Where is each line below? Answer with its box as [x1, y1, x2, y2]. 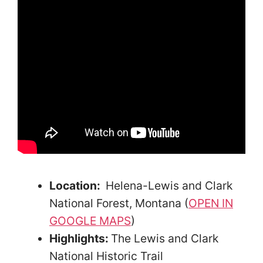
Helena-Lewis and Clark [103, 178, 232, 193]
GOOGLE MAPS [49, 213, 131, 228]
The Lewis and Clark [111, 231, 218, 245]
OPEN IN [188, 195, 233, 210]
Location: [49, 178, 103, 193]
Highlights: [49, 231, 111, 245]
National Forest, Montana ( [49, 195, 188, 210]
